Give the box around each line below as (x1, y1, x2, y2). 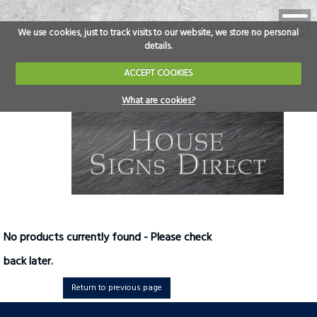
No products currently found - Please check (4, 229, 212, 248)
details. (144, 38, 173, 54)
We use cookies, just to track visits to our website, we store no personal (18, 25, 299, 40)
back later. (4, 253, 53, 272)
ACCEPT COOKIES (123, 66, 193, 81)
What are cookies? (121, 93, 195, 108)
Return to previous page (71, 281, 162, 296)
